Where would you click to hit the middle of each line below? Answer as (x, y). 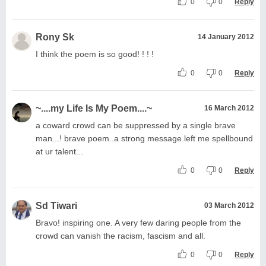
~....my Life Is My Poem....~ (94, 108)
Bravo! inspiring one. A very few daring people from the (138, 222)
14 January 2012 (226, 37)
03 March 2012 (229, 205)
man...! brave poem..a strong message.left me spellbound (144, 138)
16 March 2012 (229, 108)
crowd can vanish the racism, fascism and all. (121, 235)
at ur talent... (59, 151)
